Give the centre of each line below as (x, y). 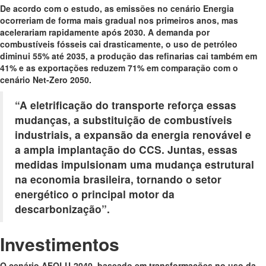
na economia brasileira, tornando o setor (118, 179)
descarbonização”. (62, 208)
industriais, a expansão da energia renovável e (133, 134)
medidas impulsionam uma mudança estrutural (134, 164)
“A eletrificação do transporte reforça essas (126, 104)
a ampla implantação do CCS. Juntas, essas (126, 149)
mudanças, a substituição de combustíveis (123, 119)
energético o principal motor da (95, 194)
